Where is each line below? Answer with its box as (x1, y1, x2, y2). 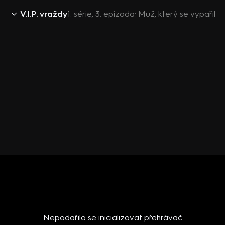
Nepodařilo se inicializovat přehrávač (43, 213, 182, 222)
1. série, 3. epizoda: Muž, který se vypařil (67, 9, 215, 19)
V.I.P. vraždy (20, 9, 67, 19)
